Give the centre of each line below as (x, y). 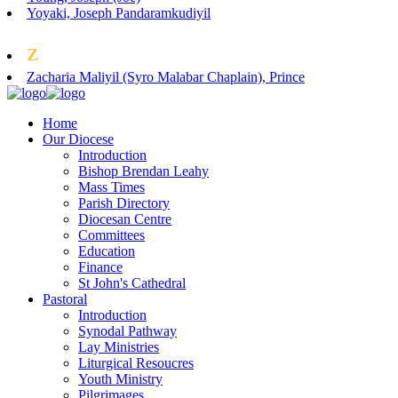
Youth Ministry (120, 378)
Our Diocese (78, 139)
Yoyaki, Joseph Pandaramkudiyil (119, 12)
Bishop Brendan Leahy (143, 171)
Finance (100, 267)
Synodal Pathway (127, 330)
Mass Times (111, 187)
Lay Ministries (119, 346)
